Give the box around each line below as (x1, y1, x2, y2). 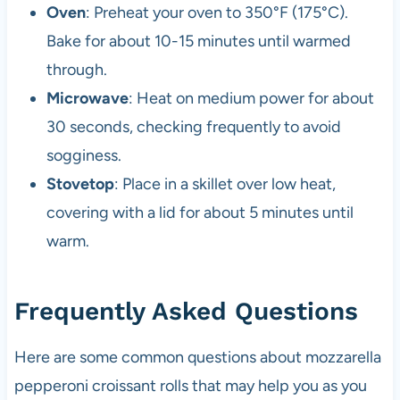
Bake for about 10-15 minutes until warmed (46, 30, 351, 51)
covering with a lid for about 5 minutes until (46, 202, 354, 222)
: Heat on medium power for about (128, 87, 374, 108)
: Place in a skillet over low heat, (113, 173, 336, 194)
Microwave (46, 87, 129, 108)
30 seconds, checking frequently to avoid (46, 116, 341, 137)
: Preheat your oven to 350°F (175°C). (85, 2, 348, 22)
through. (46, 59, 107, 79)
